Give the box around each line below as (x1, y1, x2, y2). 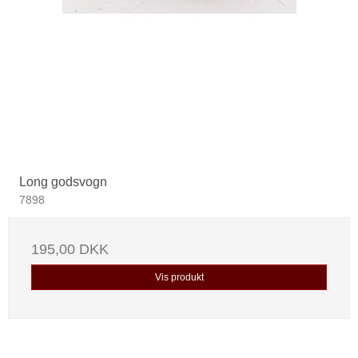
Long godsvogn (19, 174, 107, 189)
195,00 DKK (31, 241, 109, 257)
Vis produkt (154, 271, 204, 283)
